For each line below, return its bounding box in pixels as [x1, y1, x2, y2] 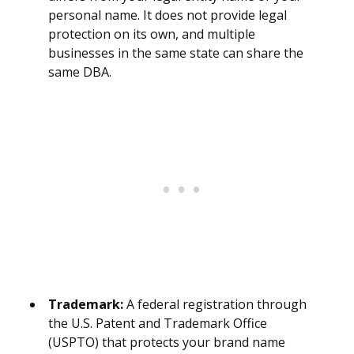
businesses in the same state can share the [48, 44, 303, 62]
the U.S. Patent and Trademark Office [48, 314, 267, 333]
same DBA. [48, 63, 111, 81]
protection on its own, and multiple [48, 25, 255, 43]
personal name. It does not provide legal [48, 6, 287, 24]
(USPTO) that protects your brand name [48, 333, 285, 352]
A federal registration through [123, 296, 307, 314]
